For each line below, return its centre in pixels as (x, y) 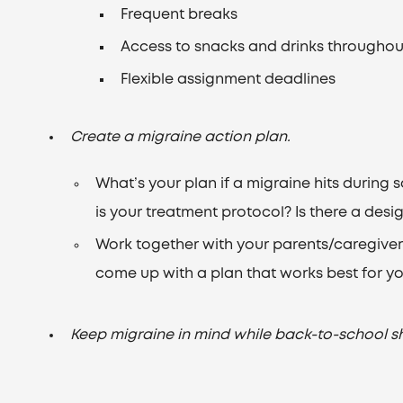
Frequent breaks (179, 15)
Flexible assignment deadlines (228, 80)
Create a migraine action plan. (181, 137)
